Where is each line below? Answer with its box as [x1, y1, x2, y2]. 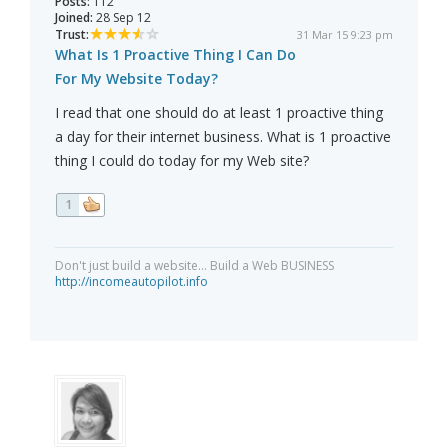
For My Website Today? [55, 69, 218, 89]
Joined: [55, 9, 93, 27]
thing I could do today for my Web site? [55, 151, 309, 171]
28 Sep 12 [93, 9, 151, 27]
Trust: [55, 26, 89, 44]
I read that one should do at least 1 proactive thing [55, 103, 383, 123]
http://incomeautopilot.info [55, 273, 208, 291]
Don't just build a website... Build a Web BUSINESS [55, 257, 334, 275]
